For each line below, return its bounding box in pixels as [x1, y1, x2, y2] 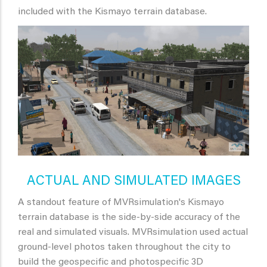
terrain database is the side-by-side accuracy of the [18, 212, 240, 222]
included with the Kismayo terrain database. [18, 7, 207, 17]
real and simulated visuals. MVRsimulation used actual [18, 227, 248, 237]
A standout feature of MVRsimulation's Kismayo [18, 197, 224, 207]
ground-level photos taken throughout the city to [18, 242, 231, 252]
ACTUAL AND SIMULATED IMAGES [26, 175, 241, 188]
